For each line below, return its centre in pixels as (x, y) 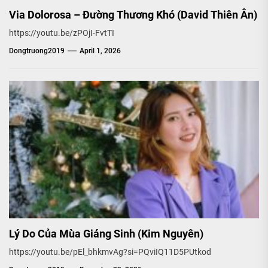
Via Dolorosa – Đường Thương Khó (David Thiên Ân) (133, 14)
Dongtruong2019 (37, 51)
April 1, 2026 (100, 51)
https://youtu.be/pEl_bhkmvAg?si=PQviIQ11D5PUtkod (110, 252)
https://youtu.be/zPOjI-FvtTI (62, 33)
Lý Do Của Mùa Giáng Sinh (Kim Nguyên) (106, 233)
